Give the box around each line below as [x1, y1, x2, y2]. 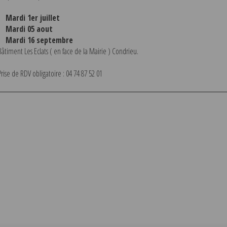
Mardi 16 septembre [5, 34, 75, 46]
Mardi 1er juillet [5, 12, 60, 23]
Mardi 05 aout [5, 23, 55, 34]
